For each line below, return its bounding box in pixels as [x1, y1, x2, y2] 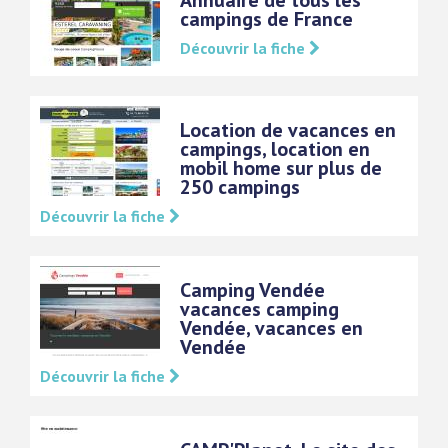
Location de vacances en [180, 117, 396, 144]
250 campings [180, 174, 300, 201]
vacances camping [180, 296, 339, 323]
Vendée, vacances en [180, 315, 363, 342]
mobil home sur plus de [180, 155, 382, 182]
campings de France [180, 6, 353, 33]
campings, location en [180, 136, 370, 163]
